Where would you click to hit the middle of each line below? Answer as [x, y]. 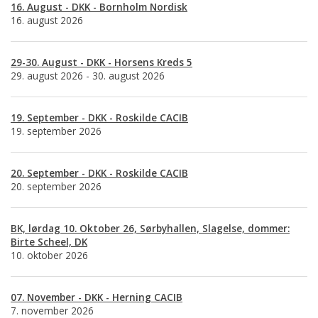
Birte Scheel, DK [49, 242]
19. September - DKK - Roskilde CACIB [99, 118]
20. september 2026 [56, 187]
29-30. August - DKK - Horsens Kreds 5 [102, 62]
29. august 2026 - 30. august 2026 [88, 76]
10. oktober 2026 [49, 256]
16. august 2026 [47, 21]
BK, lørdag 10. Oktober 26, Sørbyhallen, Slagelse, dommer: [150, 229]
